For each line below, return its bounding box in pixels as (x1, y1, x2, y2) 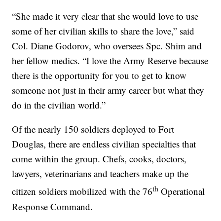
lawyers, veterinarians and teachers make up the (12, 167, 189, 180)
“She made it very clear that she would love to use (12, 10, 199, 23)
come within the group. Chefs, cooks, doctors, (12, 152, 187, 165)
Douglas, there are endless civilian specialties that (12, 138, 196, 150)
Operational (158, 185, 205, 198)
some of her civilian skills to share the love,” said (12, 25, 195, 37)
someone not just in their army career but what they (12, 84, 205, 97)
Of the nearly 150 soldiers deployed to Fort (12, 123, 175, 136)
